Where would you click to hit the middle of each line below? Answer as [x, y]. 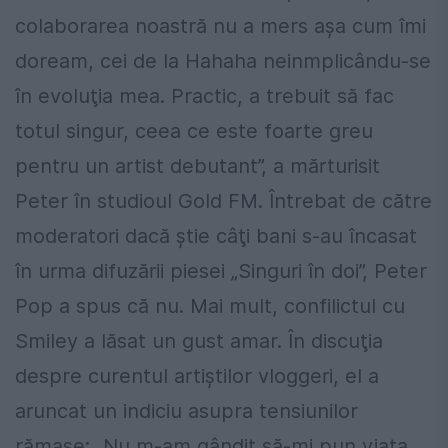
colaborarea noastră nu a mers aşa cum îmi [220, 26]
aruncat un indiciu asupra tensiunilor [186, 411]
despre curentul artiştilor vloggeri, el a [197, 376]
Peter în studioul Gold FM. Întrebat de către [223, 201]
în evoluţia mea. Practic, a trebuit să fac [204, 96]
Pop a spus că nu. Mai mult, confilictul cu [210, 306]
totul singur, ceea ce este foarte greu [194, 131]
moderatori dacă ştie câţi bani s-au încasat [216, 236]
